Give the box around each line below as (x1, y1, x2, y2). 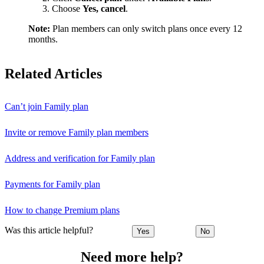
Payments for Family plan (5, 179, 100, 189)
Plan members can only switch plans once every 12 (50, 23, 242, 34)
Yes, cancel (82, 3, 126, 14)
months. (28, 34, 58, 44)
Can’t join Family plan (5, 101, 88, 111)
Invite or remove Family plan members (5, 127, 148, 137)
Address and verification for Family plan (5, 153, 155, 163)
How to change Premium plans (5, 204, 120, 215)
